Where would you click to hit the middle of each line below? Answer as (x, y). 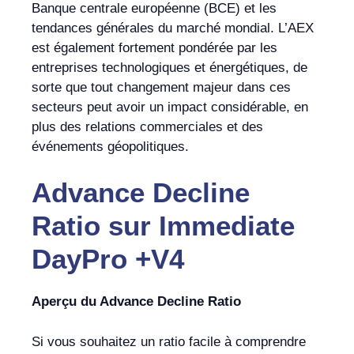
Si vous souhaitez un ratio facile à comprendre (169, 341)
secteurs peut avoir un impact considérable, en (170, 107)
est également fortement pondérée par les (154, 47)
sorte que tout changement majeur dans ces (161, 87)
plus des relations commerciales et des (147, 126)
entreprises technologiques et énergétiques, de (169, 67)
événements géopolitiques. (110, 146)
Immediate (223, 226)
